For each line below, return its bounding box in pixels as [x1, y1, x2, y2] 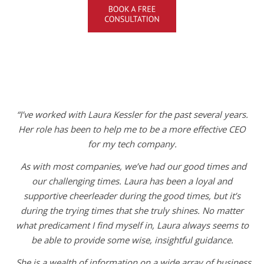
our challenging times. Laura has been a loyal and [32, 174, 232, 187]
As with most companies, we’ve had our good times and [20, 160, 246, 172]
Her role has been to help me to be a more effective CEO [18, 123, 246, 135]
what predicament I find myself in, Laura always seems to [15, 219, 249, 231]
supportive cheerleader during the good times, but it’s [24, 189, 240, 202]
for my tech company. [87, 137, 177, 150]
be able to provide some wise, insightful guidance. [31, 233, 233, 246]
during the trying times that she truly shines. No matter [21, 204, 243, 216]
